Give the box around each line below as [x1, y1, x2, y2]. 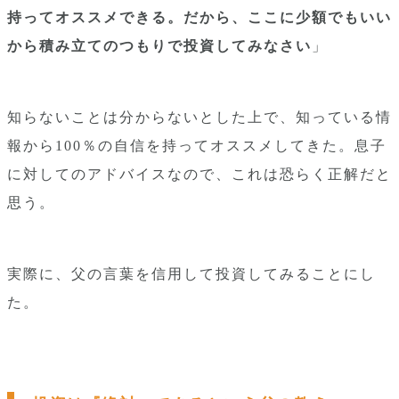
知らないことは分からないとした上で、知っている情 [7, 110, 392, 125]
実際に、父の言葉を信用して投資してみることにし [7, 266, 376, 281]
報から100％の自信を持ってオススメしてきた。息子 [7, 138, 387, 153]
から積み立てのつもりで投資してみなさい [7, 38, 312, 53]
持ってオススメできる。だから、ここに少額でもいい [7, 10, 392, 25]
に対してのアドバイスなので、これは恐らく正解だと [7, 167, 392, 182]
